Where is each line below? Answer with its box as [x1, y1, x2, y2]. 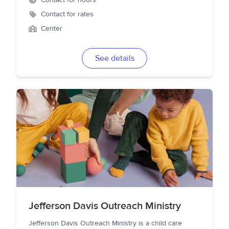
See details [95, 53, 134, 63]
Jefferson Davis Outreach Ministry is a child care [29, 219, 182, 228]
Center [41, 24, 62, 33]
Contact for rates [41, 10, 94, 19]
